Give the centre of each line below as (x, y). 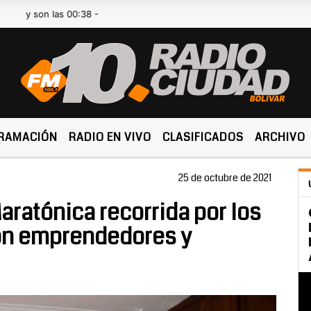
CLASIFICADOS (203, 137)
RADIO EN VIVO (110, 137)
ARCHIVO (280, 137)
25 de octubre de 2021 (225, 178)
